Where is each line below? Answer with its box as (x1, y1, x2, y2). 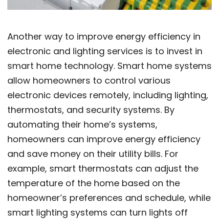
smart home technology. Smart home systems (7, 60, 212, 72)
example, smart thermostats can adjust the (7, 162, 198, 175)
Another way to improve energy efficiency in (7, 30, 200, 43)
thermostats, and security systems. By (7, 104, 175, 116)
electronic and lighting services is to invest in (7, 45, 202, 58)
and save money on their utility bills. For (7, 148, 178, 160)
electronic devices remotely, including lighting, (7, 89, 208, 102)
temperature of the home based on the (7, 177, 180, 190)
